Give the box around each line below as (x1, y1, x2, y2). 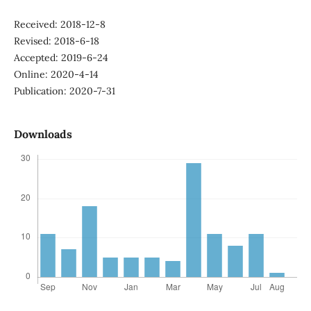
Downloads (13, 126, 72, 141)
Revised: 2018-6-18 (13, 34, 99, 47)
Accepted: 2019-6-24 (13, 51, 108, 64)
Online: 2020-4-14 (13, 67, 99, 81)
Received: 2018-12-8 (13, 17, 106, 31)
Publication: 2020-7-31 (13, 84, 115, 97)
